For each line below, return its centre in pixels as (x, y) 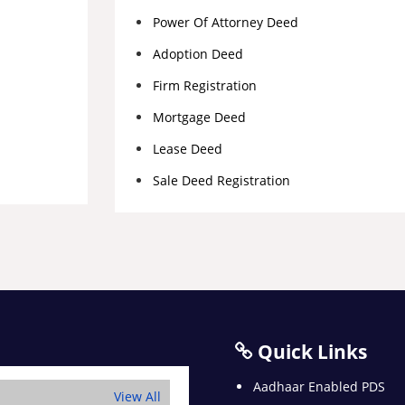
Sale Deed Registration (221, 180)
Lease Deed (188, 149)
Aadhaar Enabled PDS (319, 387)
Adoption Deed (198, 54)
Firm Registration (205, 85)
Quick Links (310, 352)
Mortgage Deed (199, 117)
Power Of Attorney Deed (226, 22)
